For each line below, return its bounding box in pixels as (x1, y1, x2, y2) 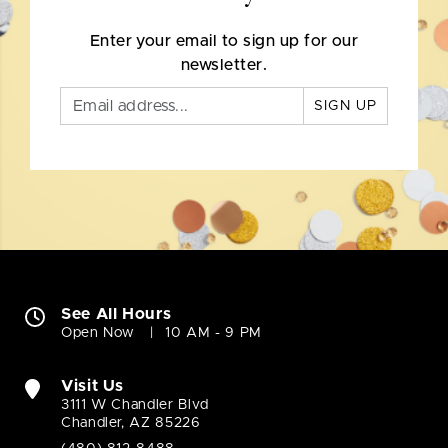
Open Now (61, 326, 136, 341)
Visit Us (61, 378, 125, 395)
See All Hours (61, 306, 172, 323)
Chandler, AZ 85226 (61, 416, 201, 431)
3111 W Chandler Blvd (61, 398, 209, 413)
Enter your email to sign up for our (89, 33, 359, 50)
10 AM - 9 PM (165, 326, 262, 341)
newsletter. (180, 57, 268, 74)
